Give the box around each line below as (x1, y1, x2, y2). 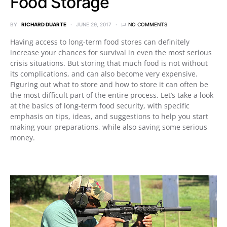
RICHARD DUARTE (21, 21, 66, 28)
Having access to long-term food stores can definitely (10, 37, 190, 47)
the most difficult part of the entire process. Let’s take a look (10, 90, 213, 100)
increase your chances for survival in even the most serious (10, 48, 212, 58)
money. (10, 133, 35, 143)
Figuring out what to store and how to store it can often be (10, 80, 208, 90)
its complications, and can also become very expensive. (10, 69, 198, 79)
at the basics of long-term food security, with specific (10, 101, 190, 111)
